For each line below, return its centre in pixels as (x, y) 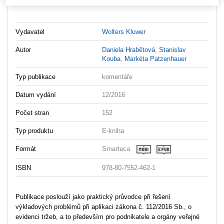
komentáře (117, 76)
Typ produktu (34, 130)
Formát (26, 148)
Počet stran (32, 112)
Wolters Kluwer (124, 31)
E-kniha (113, 130)
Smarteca (116, 149)
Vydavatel (30, 31)
